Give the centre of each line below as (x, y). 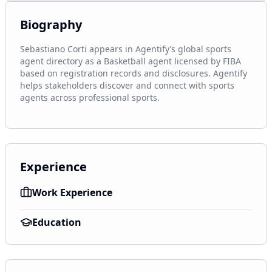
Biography (51, 25)
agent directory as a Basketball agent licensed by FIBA (131, 61)
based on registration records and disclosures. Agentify (134, 73)
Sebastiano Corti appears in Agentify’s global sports (126, 49)
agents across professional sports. (90, 97)
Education (57, 222)
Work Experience (72, 192)
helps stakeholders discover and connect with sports (127, 85)
